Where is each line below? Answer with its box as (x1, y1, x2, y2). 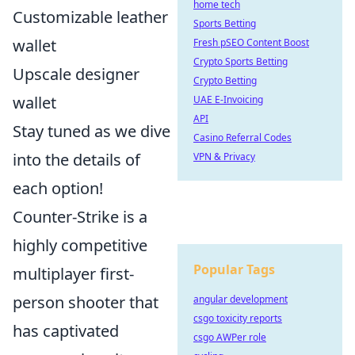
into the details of (13, 149, 140, 170)
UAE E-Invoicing (193, 93, 263, 106)
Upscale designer (13, 63, 139, 85)
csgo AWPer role (193, 330, 266, 344)
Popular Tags (193, 261, 275, 278)
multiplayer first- (13, 263, 134, 284)
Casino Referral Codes (193, 131, 292, 144)
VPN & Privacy (193, 150, 255, 163)
